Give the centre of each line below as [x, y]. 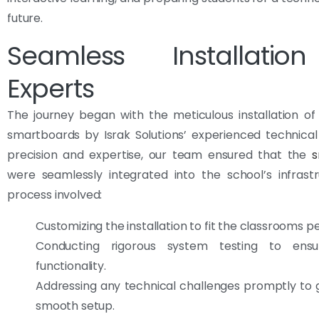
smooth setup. [75, 305]
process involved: [55, 194]
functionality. [71, 266]
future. [25, 18]
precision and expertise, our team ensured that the [159, 155]
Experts [51, 88]
